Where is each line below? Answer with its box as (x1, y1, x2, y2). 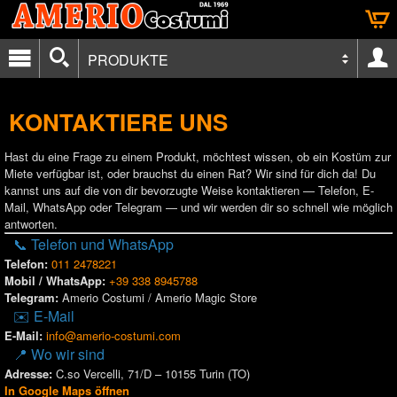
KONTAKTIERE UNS (9, 105, 228, 138)
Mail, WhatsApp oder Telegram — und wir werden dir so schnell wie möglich (4, 198, 393, 215)
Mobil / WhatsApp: (4, 272, 105, 289)
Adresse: (4, 365, 52, 382)
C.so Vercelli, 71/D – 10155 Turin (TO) (52, 365, 250, 382)
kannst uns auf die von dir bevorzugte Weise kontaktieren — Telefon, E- (4, 182, 374, 198)
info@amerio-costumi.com (46, 327, 181, 344)
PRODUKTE (88, 50, 168, 70)
